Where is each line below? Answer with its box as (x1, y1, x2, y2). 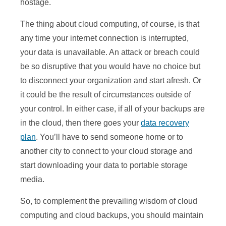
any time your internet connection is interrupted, (20, 34, 189, 43)
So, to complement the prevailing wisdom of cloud (20, 197, 197, 206)
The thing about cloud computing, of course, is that (20, 20, 199, 29)
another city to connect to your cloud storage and (20, 147, 193, 156)
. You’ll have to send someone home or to (36, 133, 183, 142)
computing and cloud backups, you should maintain (20, 211, 203, 220)
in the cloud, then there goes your (20, 119, 141, 128)
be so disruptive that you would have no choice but (20, 62, 200, 71)
